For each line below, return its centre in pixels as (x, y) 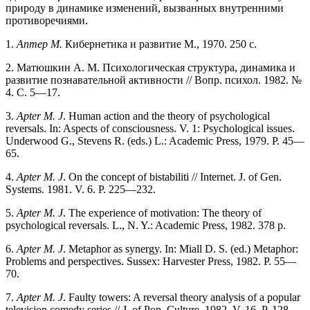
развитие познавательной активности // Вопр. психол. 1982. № (154, 80)
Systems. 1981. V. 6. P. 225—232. (81, 189)
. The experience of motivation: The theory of (162, 212)
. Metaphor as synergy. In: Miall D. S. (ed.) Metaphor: (181, 248)
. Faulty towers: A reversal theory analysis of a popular (182, 297)
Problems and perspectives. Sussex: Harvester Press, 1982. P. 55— (151, 261)
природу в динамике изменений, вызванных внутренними (145, 8)
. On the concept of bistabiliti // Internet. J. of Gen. (172, 176)
